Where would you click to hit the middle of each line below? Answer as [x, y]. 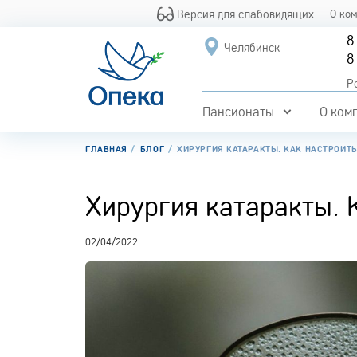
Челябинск [251, 47]
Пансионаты [238, 112]
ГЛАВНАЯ [106, 149]
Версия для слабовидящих [244, 14]
